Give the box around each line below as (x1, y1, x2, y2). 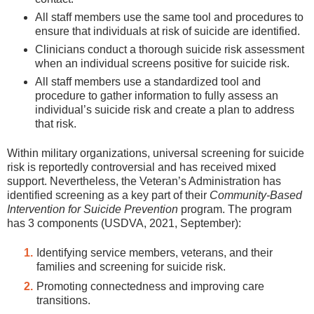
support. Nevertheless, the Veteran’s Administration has (7, 175, 281, 188)
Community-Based (210, 189, 302, 202)
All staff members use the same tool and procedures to (35, 11, 303, 23)
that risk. (35, 117, 76, 130)
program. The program (178, 203, 292, 216)
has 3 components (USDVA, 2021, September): (7, 217, 241, 230)
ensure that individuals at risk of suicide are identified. (35, 25, 300, 37)
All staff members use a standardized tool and (35, 75, 261, 88)
